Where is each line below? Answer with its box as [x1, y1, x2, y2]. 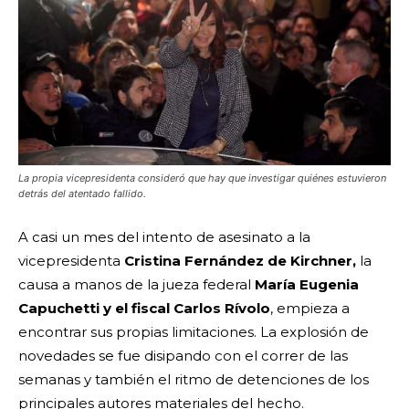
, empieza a [270, 299, 350, 317]
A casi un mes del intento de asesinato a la [18, 227, 310, 246]
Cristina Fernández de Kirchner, [124, 251, 356, 269]
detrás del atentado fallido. [18, 186, 146, 200]
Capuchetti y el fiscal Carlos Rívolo [18, 299, 270, 317]
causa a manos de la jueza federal [18, 275, 255, 293]
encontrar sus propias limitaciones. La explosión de [18, 322, 369, 341]
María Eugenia [255, 275, 359, 293]
